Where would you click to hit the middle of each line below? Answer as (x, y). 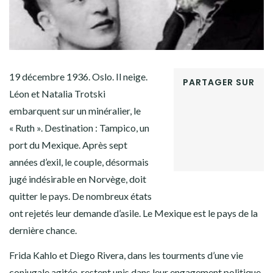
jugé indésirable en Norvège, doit (78, 179)
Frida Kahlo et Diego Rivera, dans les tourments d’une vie (126, 255)
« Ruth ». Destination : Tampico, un (79, 127)
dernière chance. (43, 230)
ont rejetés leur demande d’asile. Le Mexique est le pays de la (133, 213)
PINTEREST (200, 137)
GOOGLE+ (198, 123)
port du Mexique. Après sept (68, 144)
